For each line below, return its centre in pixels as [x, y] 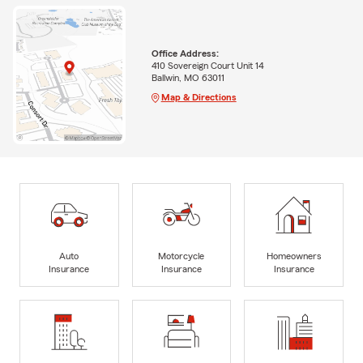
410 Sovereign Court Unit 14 [207, 65]
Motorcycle [181, 256]
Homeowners [294, 256]
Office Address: [185, 53]
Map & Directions [199, 97]
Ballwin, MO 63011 [188, 77]
